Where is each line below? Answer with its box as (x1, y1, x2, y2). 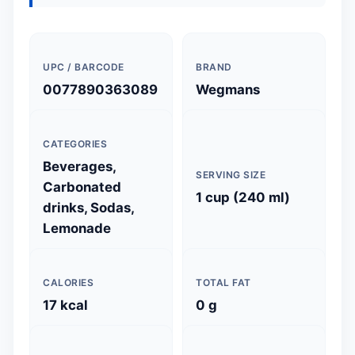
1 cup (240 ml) (196, 189, 290, 205)
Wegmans (196, 82, 260, 97)
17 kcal (43, 297, 88, 313)
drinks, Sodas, (43, 200, 134, 216)
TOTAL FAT (196, 277, 251, 288)
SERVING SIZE (196, 169, 265, 181)
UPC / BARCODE (43, 61, 124, 73)
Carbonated (43, 179, 121, 195)
